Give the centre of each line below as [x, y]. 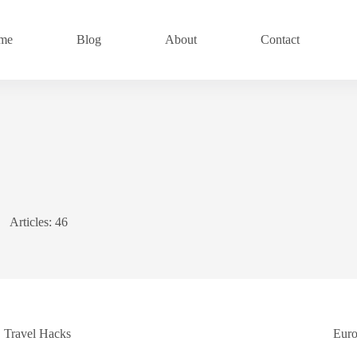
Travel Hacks [38, 333]
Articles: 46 [38, 222]
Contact [280, 39]
